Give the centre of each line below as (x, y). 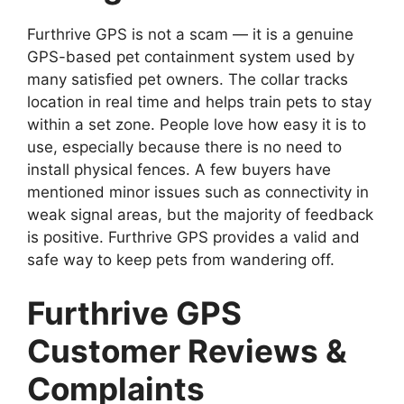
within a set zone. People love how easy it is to (197, 124)
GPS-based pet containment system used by (191, 56)
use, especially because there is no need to (184, 147)
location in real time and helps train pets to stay (199, 101)
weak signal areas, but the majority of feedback (200, 214)
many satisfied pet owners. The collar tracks (188, 79)
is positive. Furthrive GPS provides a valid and (193, 237)
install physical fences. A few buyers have (179, 169)
